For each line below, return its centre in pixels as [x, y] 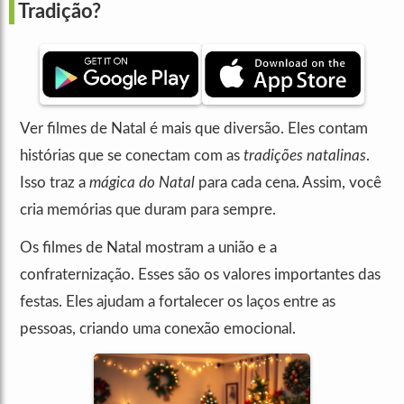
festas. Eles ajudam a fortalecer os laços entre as [178, 302]
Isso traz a [55, 183]
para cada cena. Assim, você [288, 183]
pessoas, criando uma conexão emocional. [158, 329]
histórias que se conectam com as [132, 156]
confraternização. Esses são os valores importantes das [200, 275]
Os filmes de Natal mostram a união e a [148, 248]
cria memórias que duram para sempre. [148, 210]
